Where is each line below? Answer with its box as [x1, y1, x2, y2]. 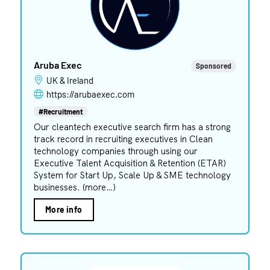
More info [45, 204, 83, 215]
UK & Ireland [52, 74, 93, 86]
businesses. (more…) [33, 181, 116, 193]
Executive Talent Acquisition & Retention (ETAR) [33, 157, 226, 169]
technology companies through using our [33, 145, 198, 157]
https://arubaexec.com [46, 88, 134, 99]
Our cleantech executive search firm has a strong [33, 121, 231, 133]
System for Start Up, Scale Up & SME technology [33, 169, 231, 181]
